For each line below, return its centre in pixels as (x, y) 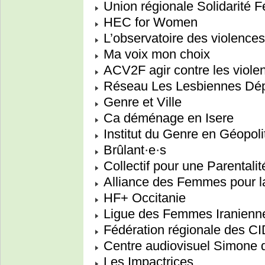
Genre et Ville (141, 102)
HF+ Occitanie (143, 198)
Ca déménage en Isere (167, 118)
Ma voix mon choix (155, 54)
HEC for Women (149, 22)
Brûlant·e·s (133, 150)
